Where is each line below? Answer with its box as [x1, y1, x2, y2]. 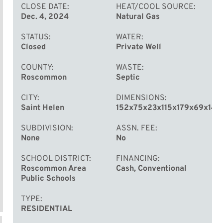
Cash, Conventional [116, 164, 187, 174]
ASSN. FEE [116, 123, 156, 133]
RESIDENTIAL [21, 204, 72, 214]
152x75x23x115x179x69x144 [116, 103, 222, 113]
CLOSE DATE [21, 2, 67, 12]
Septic [116, 73, 140, 83]
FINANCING [116, 154, 158, 164]
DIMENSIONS [116, 93, 165, 103]
